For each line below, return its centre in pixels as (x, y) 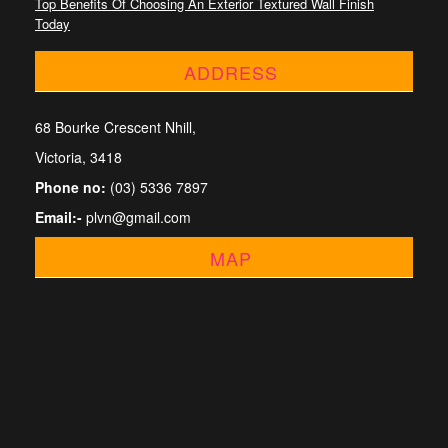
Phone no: (70, 187)
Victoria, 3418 (78, 157)
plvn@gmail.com (136, 217)
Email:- (58, 217)
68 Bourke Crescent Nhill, (115, 127)
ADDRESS (230, 72)
